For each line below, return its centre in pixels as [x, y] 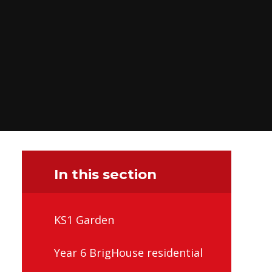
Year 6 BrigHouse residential [128, 252]
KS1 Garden [84, 220]
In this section [105, 174]
